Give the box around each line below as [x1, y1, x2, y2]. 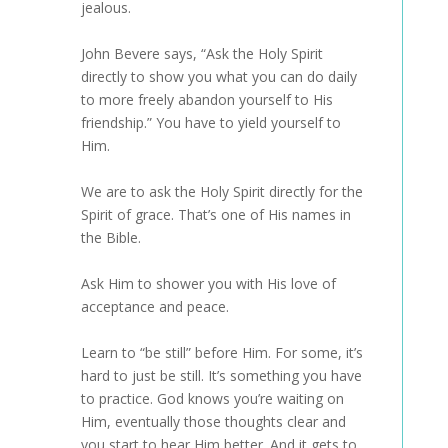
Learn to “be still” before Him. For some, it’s [80, 343, 363, 362]
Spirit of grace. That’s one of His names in [80, 205, 351, 224]
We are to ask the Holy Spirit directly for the [80, 182, 363, 201]
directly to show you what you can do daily [80, 67, 357, 86]
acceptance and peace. [80, 297, 229, 316]
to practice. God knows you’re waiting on [80, 389, 344, 408]
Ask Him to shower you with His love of [80, 274, 336, 293]
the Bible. [80, 228, 141, 247]
